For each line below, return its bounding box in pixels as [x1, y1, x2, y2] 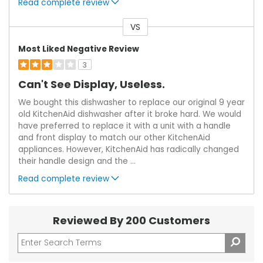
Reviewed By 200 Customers [53, 213, 210, 228]
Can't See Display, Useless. [18, 76, 165, 92]
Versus [9, 28, 36, 40]
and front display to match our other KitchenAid [18, 131, 210, 143]
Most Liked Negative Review [18, 43, 139, 55]
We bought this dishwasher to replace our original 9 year [18, 96, 245, 108]
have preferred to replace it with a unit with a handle [18, 120, 231, 131]
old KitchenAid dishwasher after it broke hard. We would [18, 108, 241, 120]
